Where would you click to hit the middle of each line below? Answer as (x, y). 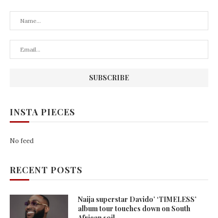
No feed (22, 141)
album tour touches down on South (134, 209)
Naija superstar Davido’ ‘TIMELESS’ (137, 200)
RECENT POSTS (46, 170)
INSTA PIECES (42, 112)
